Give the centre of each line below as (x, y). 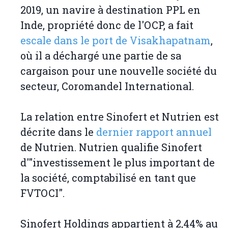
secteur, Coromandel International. (108, 86)
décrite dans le (58, 132)
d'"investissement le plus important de (118, 163)
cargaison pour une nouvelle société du (119, 71)
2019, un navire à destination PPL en (110, 10)
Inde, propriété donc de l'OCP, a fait (107, 25)
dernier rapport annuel (154, 132)
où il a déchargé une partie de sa (101, 56)
